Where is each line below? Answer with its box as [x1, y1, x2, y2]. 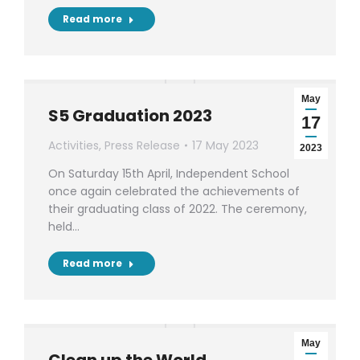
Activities [48, 137, 99, 153]
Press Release [104, 137, 180, 153]
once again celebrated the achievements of [48, 183, 300, 199]
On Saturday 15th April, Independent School [48, 166, 289, 182]
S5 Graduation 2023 [48, 104, 212, 127]
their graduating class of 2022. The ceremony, [48, 201, 307, 217]
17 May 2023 [192, 137, 259, 153]
